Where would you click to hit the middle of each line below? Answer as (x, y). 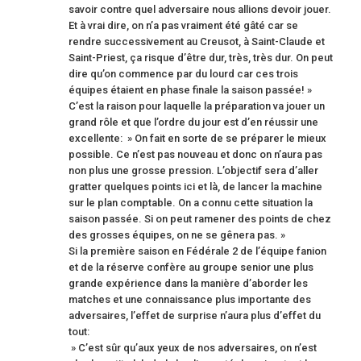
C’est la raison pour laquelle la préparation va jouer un (197, 106)
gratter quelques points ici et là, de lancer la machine (195, 187)
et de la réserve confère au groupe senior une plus (191, 267)
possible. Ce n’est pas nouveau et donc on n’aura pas (195, 154)
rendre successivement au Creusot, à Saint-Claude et (197, 41)
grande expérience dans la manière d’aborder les (188, 283)
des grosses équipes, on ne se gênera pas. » (177, 235)
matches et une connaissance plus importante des (190, 299)
